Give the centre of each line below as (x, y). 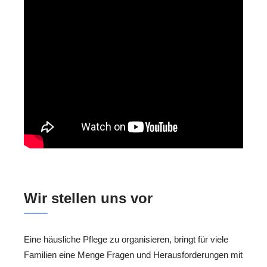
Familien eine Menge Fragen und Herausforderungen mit (133, 255)
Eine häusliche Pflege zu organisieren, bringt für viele (126, 240)
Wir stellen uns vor (88, 198)
